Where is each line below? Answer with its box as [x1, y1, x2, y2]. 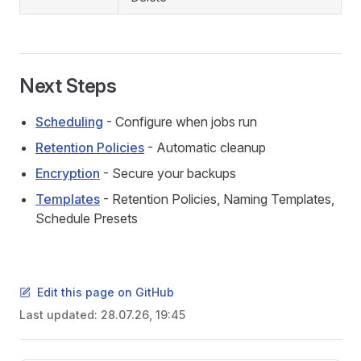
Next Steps [19, 74, 117, 98]
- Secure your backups [100, 165, 236, 181]
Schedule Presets [35, 210, 138, 226]
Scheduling [35, 114, 103, 130]
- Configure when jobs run [103, 114, 257, 130]
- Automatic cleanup [144, 139, 266, 156]
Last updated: [19, 308, 101, 322]
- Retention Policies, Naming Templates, [100, 191, 334, 207]
